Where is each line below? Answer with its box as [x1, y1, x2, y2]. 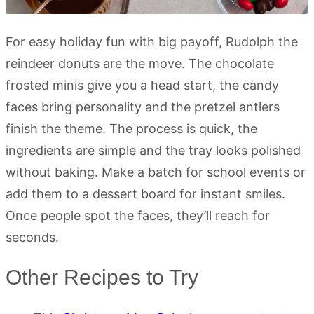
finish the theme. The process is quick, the [6, 121, 257, 137]
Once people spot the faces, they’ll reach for [6, 208, 270, 224]
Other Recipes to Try [6, 266, 198, 289]
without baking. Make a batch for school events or [6, 165, 306, 180]
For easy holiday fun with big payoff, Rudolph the [6, 34, 298, 50]
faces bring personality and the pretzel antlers [6, 100, 280, 115]
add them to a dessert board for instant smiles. [6, 186, 285, 202]
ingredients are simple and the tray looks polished [6, 143, 301, 158]
